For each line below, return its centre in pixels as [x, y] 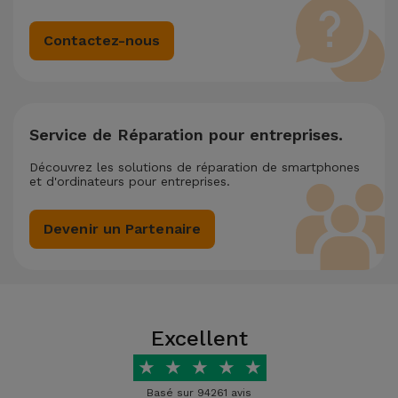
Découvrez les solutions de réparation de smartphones [195, 167]
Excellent [199, 338]
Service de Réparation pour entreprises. [186, 134]
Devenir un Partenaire [123, 228]
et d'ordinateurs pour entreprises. [130, 181]
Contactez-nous [102, 40]
